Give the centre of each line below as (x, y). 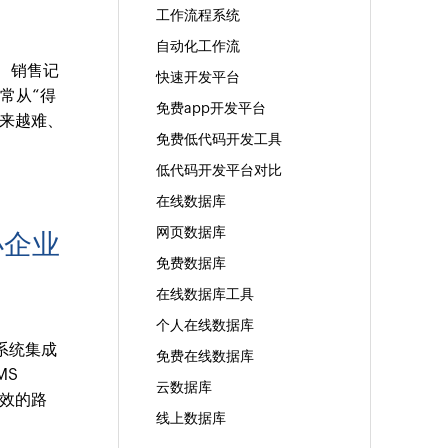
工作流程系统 (197, 15)
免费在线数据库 (204, 356)
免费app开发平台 (210, 108)
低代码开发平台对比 (218, 170)
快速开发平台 (197, 77)
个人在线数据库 (204, 325)
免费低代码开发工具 (218, 139)
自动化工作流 (197, 46)
